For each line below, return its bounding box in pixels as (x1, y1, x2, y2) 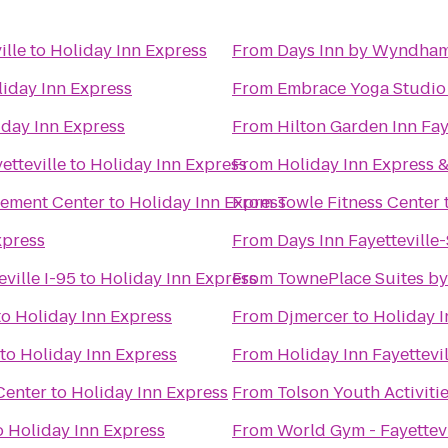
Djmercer (277, 305, 349, 328)
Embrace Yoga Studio (277, 77, 446, 100)
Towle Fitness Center (277, 191, 440, 214)
